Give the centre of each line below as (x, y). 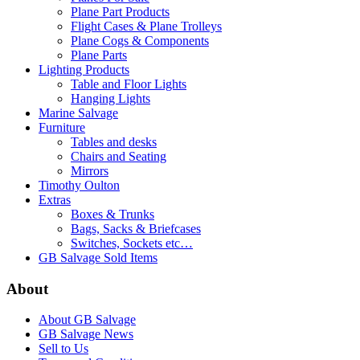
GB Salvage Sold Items (98, 257)
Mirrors (90, 170)
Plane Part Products (120, 11)
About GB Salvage (87, 320)
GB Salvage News (86, 334)
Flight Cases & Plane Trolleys (146, 26)
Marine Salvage (78, 112)
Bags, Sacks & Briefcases (136, 228)
